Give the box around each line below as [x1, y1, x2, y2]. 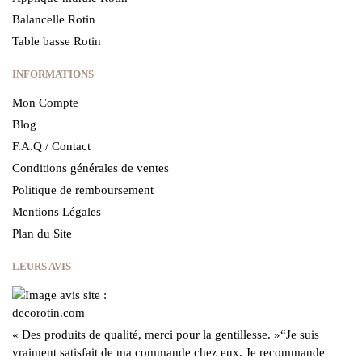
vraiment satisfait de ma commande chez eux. [12, 346, 242, 360]
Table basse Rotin [12, 35, 101, 48]
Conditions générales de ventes [12, 162, 169, 175]
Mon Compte [12, 96, 78, 110]
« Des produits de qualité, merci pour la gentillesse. [12, 328, 271, 342]
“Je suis [280, 328, 319, 342]
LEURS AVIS [12, 260, 71, 273]
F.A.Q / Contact [12, 140, 90, 154]
